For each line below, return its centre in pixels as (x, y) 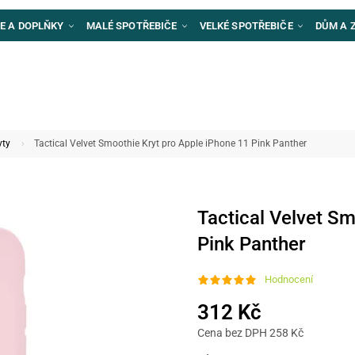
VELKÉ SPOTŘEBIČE (247, 25)
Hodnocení (289, 280)
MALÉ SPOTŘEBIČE (133, 25)
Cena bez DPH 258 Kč (250, 333)
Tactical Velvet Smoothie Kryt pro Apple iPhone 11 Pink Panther (170, 143)
